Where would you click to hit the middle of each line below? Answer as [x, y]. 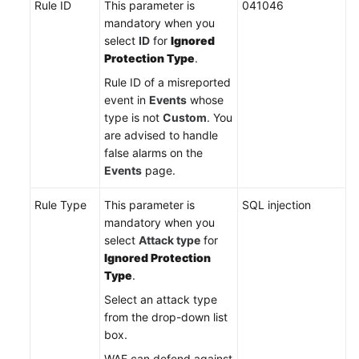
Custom [185, 117]
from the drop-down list [166, 317]
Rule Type [61, 205]
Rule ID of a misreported [167, 82]
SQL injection [276, 205]
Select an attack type [161, 299]
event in [127, 100]
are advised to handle [161, 135]
